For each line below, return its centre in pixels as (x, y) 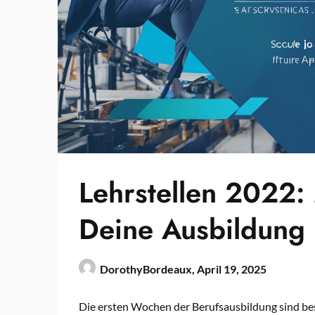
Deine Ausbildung (192, 230)
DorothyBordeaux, (148, 269)
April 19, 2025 (232, 269)
